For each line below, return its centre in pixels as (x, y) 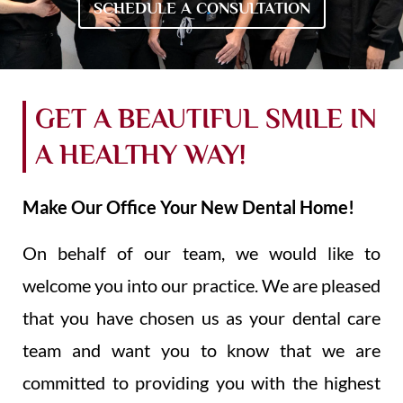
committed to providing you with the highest (201, 383)
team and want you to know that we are (201, 350)
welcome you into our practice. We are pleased (201, 286)
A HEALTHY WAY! (140, 155)
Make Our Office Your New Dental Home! (188, 207)
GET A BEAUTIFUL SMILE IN (206, 119)
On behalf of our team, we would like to (201, 253)
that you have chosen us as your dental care (201, 318)
